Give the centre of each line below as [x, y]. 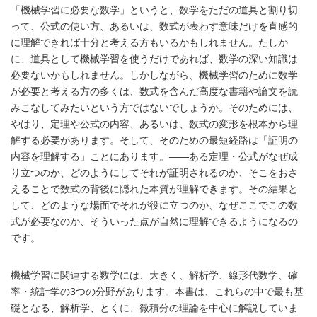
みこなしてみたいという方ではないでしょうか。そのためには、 [154, 107]
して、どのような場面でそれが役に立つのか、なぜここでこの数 [154, 205]
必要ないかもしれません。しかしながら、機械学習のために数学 [154, 75]
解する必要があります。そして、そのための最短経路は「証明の [154, 140]
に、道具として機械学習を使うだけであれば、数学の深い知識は [154, 58]
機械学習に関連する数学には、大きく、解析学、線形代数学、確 [154, 275]
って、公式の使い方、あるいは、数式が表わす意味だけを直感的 [154, 26]
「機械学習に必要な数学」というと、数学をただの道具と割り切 [154, 10]
